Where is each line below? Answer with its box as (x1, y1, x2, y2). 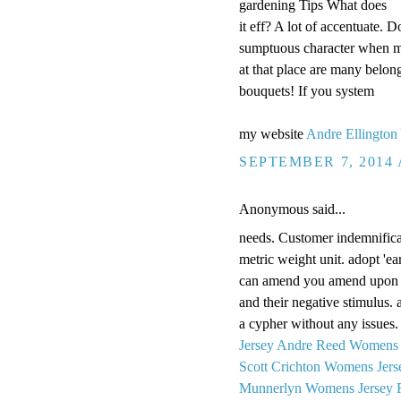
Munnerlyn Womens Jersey (239, 380, 393, 397)
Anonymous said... (239, 201, 346, 218)
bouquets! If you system (239, 83, 374, 99)
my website (239, 126, 306, 142)
